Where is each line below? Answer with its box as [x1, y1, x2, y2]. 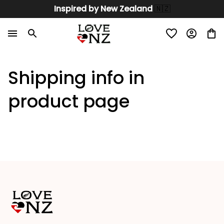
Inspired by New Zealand [53, 3, 154, 14]
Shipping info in [8, 65, 144, 90]
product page [8, 88, 129, 113]
